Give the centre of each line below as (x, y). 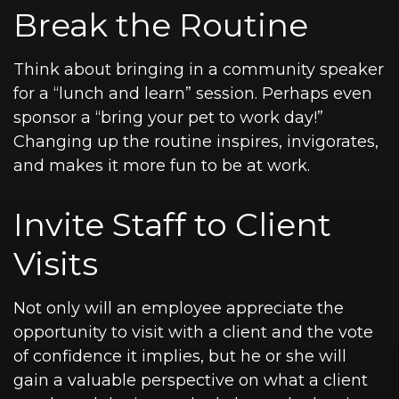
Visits (56, 264)
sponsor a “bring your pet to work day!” (168, 118)
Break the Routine (161, 25)
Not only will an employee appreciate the (179, 308)
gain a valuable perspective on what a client (191, 380)
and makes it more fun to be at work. (162, 166)
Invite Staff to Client (172, 224)
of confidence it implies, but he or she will (180, 356)
